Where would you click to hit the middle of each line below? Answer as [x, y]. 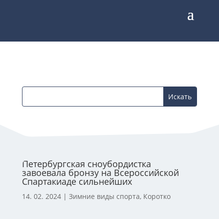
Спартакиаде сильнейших [77, 181]
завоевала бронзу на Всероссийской [100, 173]
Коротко [157, 196]
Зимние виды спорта [104, 196]
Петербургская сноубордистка [86, 164]
